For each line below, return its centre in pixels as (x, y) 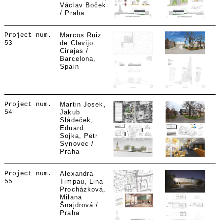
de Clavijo (77, 43)
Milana (71, 197)
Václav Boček (83, 5)
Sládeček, (77, 120)
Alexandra (77, 174)
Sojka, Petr (79, 136)
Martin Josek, (83, 104)
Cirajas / (74, 51)
